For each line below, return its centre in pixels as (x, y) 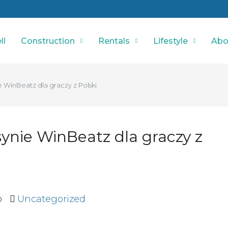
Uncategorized (51, 199)
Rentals (114, 41)
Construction (48, 41)
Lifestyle (170, 41)
